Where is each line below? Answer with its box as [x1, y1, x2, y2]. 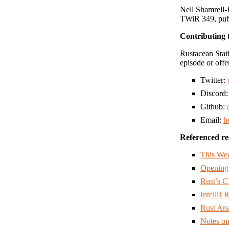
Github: [200, 102, 227, 111]
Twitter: [200, 75, 227, 84]
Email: [200, 115, 223, 124]
